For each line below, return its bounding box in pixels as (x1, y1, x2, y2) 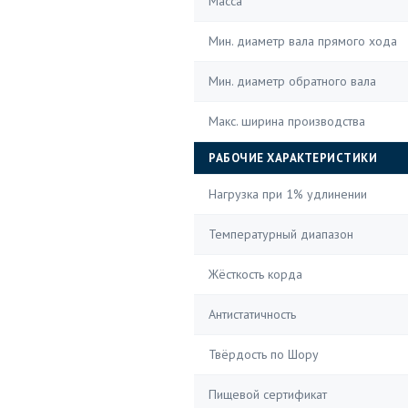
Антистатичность (209, 306, 296, 322)
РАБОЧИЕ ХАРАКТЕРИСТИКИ (209, 150, 377, 166)
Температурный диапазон (209, 226, 353, 242)
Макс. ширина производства (209, 113, 365, 129)
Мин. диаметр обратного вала (209, 73, 376, 89)
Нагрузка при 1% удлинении (209, 186, 367, 202)
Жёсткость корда (209, 266, 302, 282)
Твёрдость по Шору (209, 346, 319, 362)
